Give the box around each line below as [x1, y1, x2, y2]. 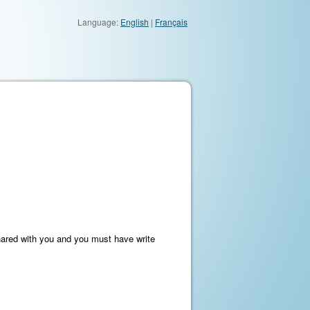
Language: [77, 16, 120, 28]
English [120, 16, 149, 28]
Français [155, 16, 188, 28]
